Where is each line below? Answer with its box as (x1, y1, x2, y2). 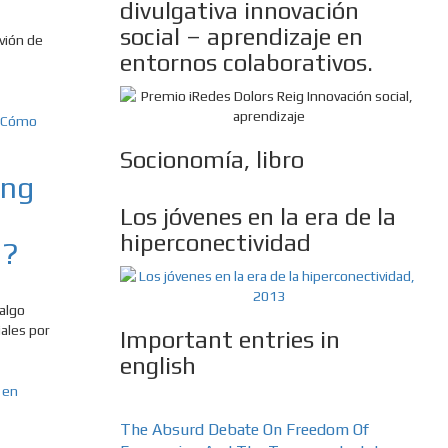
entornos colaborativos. (119, 49, 373, 77)
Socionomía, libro (119, 146, 304, 174)
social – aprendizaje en (119, 23, 363, 51)
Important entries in (119, 326, 340, 354)
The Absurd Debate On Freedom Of (119, 420, 369, 440)
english (119, 352, 196, 380)
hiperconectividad (119, 229, 311, 257)
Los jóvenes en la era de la (119, 203, 396, 231)
